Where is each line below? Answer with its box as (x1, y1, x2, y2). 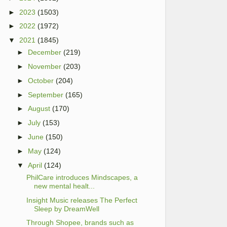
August (28, 104, 51, 113)
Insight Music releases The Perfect (26, 196, 137, 204)
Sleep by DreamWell (33, 204, 99, 213)
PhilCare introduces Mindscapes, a (26, 173, 138, 181)
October (28, 76, 54, 85)
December (28, 48, 62, 57)
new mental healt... (33, 181, 95, 190)
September (28, 90, 64, 99)
